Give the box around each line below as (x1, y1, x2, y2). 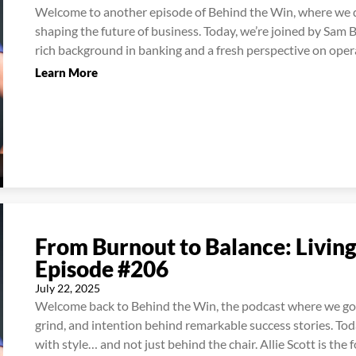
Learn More (35, 65, 98, 80)
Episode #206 (35, 254, 168, 282)
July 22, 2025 (35, 281, 100, 295)
